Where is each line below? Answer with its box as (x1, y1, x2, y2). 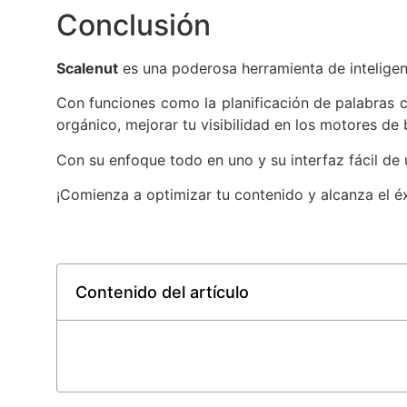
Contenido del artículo (75, 283, 249, 303)
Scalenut (56, 58, 118, 77)
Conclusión (56, 6, 211, 43)
